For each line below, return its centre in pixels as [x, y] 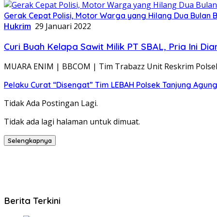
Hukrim [17, 26]
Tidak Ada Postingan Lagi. [51, 103]
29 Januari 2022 [63, 26]
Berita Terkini [32, 201]
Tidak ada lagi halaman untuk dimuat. [72, 122]
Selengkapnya [30, 141]
